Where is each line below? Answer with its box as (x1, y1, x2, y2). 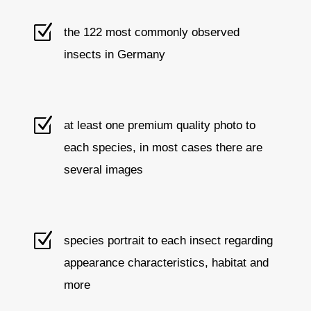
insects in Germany (63, 48, 165, 62)
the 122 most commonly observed (63, 26, 239, 40)
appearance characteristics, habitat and (63, 256, 269, 270)
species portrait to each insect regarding (63, 234, 273, 248)
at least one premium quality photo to (63, 119, 255, 133)
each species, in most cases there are (63, 141, 262, 155)
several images (63, 163, 143, 177)
